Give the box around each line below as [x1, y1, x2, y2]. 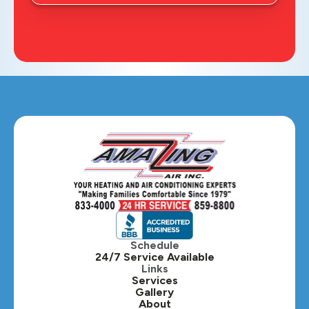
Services [131, 274, 178, 288]
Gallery [135, 286, 174, 299]
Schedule [130, 239, 179, 252]
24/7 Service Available [94, 250, 215, 264]
